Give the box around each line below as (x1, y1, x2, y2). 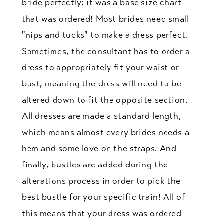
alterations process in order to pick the (21, 175, 181, 186)
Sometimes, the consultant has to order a (21, 45, 190, 56)
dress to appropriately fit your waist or (21, 61, 179, 73)
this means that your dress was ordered (21, 207, 182, 219)
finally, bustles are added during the (21, 159, 168, 170)
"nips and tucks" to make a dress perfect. (21, 29, 188, 40)
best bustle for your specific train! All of (21, 191, 185, 202)
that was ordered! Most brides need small (21, 13, 189, 24)
